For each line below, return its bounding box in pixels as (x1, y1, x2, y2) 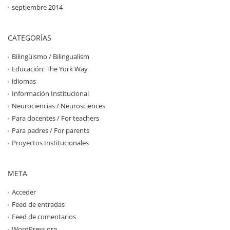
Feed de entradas (12, 200, 65, 209)
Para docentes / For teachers (12, 113, 99, 123)
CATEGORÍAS (8, 32, 51, 43)
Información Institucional (12, 89, 89, 99)
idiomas (12, 76, 36, 86)
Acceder (12, 187, 36, 197)
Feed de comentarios (12, 212, 76, 222)
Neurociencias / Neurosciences (12, 101, 105, 111)
